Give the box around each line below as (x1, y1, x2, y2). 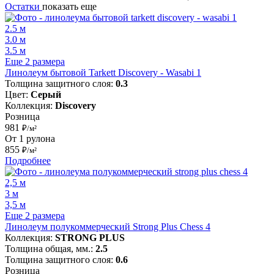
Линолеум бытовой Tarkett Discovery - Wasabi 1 (5, 67, 201, 78)
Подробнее (5, 155, 51, 166)
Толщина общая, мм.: (5, 243, 95, 254)
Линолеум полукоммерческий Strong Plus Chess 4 (5, 221, 210, 232)
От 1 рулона (5, 133, 55, 144)
